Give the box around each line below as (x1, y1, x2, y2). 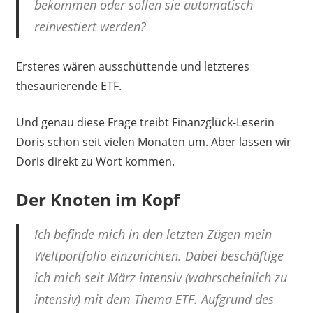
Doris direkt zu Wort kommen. (15, 153, 175, 169)
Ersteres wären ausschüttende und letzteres (15, 58, 249, 74)
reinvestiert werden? (34, 17, 146, 35)
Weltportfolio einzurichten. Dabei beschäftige (34, 247, 284, 264)
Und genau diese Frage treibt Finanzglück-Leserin (15, 114, 275, 130)
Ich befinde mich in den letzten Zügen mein (34, 225, 272, 242)
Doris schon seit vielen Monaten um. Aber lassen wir (15, 133, 291, 150)
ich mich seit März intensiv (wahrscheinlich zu (34, 268, 287, 286)
